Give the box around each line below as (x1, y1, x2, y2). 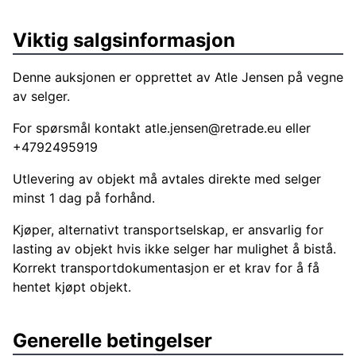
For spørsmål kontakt (13, 120, 145, 136)
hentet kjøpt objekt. (13, 279, 131, 295)
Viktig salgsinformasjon (13, 29, 235, 52)
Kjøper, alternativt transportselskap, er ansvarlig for (13, 222, 323, 238)
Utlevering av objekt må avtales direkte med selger (13, 171, 321, 187)
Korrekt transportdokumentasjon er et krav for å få (13, 260, 319, 276)
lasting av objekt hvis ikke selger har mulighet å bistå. (13, 241, 336, 257)
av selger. (13, 88, 70, 104)
